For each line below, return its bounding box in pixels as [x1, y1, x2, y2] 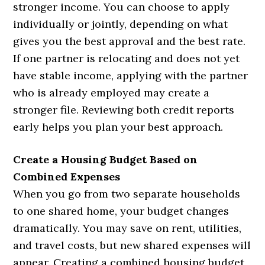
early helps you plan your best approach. [13, 120, 224, 134]
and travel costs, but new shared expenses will [13, 238, 251, 253]
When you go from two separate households [13, 187, 241, 201]
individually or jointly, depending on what [13, 17, 228, 31]
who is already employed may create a [13, 86, 210, 100]
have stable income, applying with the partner [13, 69, 248, 83]
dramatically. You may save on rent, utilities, [13, 221, 242, 235]
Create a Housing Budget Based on [13, 153, 198, 167]
